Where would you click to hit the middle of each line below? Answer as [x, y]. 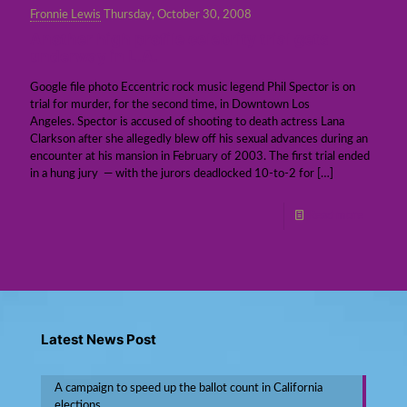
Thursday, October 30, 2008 [178, 15]
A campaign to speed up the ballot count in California [189, 388]
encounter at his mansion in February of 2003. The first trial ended [200, 156]
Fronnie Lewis [65, 15]
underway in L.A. [94, 56]
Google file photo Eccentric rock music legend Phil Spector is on [193, 87]
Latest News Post [99, 339]
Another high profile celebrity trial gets [179, 39]
